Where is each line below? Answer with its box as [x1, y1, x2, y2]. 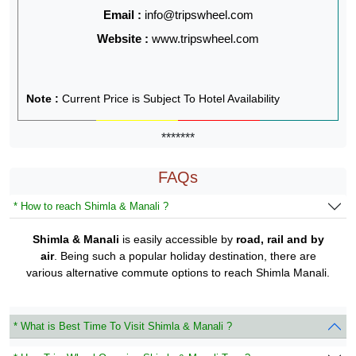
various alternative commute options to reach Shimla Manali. [26, 265, 330, 279]
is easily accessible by [118, 232, 236, 246]
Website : [97, 31, 152, 45]
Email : [103, 7, 141, 21]
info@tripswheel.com [141, 7, 253, 21]
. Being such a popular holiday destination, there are [53, 249, 316, 262]
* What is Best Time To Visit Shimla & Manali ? [14, 320, 232, 333]
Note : [26, 91, 62, 105]
